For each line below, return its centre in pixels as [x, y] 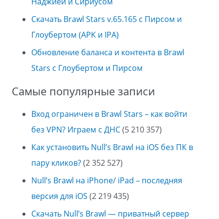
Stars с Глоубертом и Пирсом [87, 68]
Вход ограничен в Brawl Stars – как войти [109, 114]
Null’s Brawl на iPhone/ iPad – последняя [107, 181]
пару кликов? [56, 163]
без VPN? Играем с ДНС [76, 130]
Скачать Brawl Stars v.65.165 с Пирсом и [107, 19]
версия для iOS [59, 196]
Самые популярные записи [83, 91]
